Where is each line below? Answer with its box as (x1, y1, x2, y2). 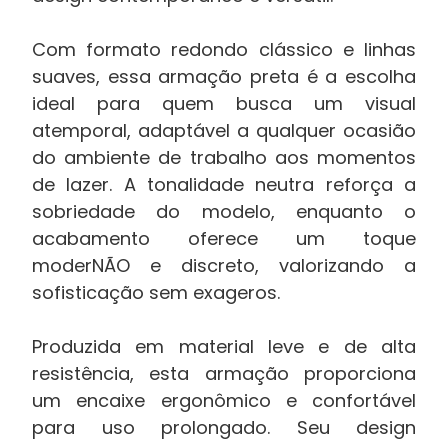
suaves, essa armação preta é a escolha (32, 64, 416, 89)
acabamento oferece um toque (32, 226, 416, 251)
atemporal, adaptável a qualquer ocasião (32, 118, 416, 143)
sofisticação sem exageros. (32, 280, 280, 305)
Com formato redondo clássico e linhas (32, 37, 416, 62)
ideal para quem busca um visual (32, 91, 416, 116)
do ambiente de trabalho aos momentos (32, 145, 416, 170)
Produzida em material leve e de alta (32, 334, 416, 359)
